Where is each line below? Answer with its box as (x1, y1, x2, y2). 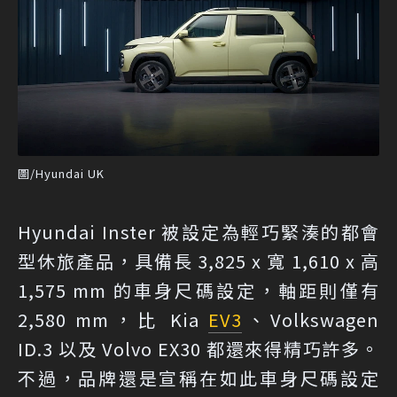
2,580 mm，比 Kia (18, 307, 209, 333)
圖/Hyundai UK (18, 165, 105, 183)
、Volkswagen (242, 307, 379, 333)
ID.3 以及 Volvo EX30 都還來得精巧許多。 (18, 336, 379, 362)
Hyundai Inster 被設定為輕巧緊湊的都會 (18, 219, 379, 245)
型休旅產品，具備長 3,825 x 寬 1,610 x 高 (18, 248, 379, 275)
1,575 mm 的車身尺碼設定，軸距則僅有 (18, 277, 379, 304)
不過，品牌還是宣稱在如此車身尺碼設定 (18, 365, 379, 392)
